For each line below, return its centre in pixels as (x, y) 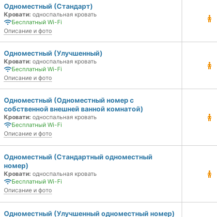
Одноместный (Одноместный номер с (69, 100)
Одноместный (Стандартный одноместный (78, 157)
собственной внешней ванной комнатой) (74, 109)
